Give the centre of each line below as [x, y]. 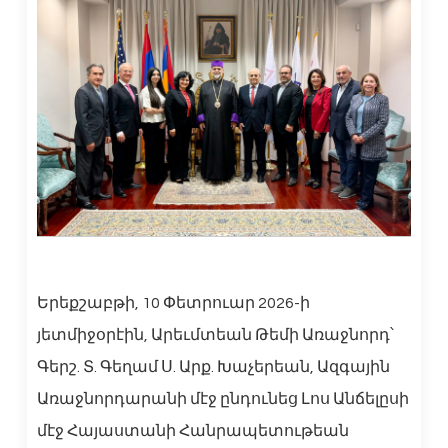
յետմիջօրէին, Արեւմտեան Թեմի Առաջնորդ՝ [215, 334]
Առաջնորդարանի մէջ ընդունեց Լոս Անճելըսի [222, 398]
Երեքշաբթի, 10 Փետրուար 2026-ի [173, 302]
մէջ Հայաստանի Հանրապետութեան [192, 430]
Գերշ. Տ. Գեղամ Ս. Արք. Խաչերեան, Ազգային [213, 366]
